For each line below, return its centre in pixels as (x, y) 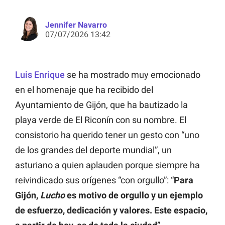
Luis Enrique (40, 75)
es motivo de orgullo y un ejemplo (134, 195)
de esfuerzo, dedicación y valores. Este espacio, (111, 210)
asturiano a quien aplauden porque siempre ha (107, 165)
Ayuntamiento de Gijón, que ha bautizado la (101, 105)
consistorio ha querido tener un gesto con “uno (107, 135)
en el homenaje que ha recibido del (84, 90)
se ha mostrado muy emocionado (134, 75)
